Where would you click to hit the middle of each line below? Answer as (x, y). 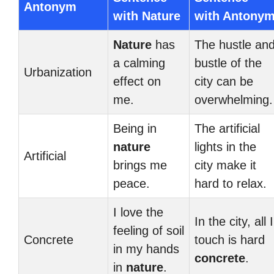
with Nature (147, 16)
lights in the (225, 147)
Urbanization (58, 72)
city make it (225, 165)
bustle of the (228, 63)
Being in (135, 128)
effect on (137, 81)
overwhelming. (234, 100)
